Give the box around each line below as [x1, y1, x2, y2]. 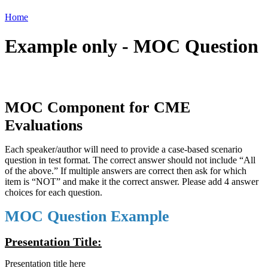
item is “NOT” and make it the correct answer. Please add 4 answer [5, 176, 258, 187]
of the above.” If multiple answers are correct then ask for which [5, 165, 246, 176]
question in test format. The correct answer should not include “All [5, 154, 255, 165]
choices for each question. [5, 187, 102, 197]
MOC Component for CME [5, 98, 190, 116]
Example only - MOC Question [5, 35, 258, 57]
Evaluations [5, 116, 83, 134]
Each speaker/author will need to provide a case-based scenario [5, 144, 242, 154]
